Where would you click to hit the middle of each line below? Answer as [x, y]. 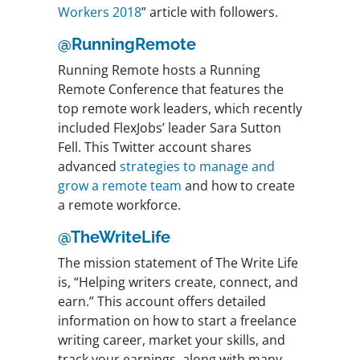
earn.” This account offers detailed [162, 302]
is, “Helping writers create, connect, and [178, 282]
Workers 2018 [100, 12]
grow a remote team [120, 186]
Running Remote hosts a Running [159, 70]
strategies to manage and [197, 167]
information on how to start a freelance [177, 321]
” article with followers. [210, 12]
